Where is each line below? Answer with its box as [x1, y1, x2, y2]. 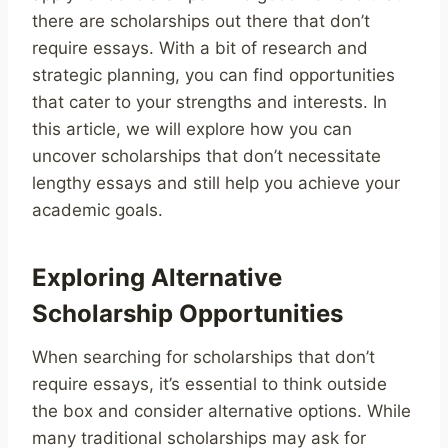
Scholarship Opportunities [32, 298, 343, 328]
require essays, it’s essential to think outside [32, 373, 387, 394]
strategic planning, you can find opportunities [32, 64, 395, 85]
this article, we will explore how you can [32, 118, 352, 139]
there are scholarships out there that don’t [32, 10, 370, 31]
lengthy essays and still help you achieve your [32, 172, 400, 193]
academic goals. [32, 199, 163, 220]
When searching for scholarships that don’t [32, 346, 375, 367]
